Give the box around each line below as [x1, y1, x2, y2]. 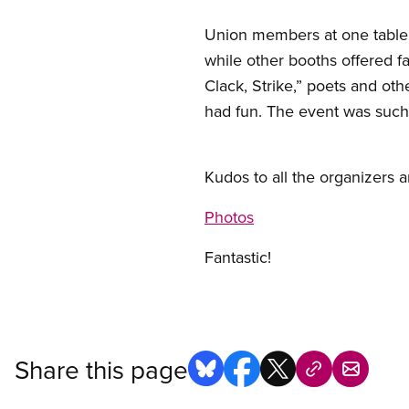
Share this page [15, 351, 188, 387]
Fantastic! [204, 246, 271, 268]
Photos [204, 205, 254, 228]
